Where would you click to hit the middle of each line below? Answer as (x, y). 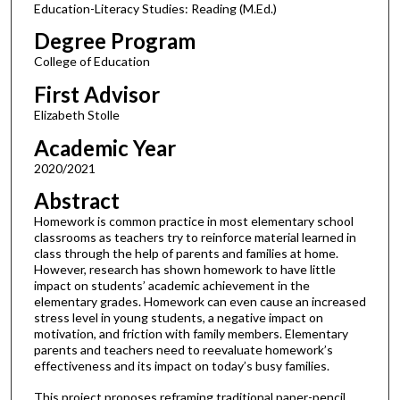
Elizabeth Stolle (76, 115)
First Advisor (96, 95)
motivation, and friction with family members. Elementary (191, 334)
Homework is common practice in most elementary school (193, 221)
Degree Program (114, 41)
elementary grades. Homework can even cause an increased (200, 302)
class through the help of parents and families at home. (186, 254)
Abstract (76, 201)
